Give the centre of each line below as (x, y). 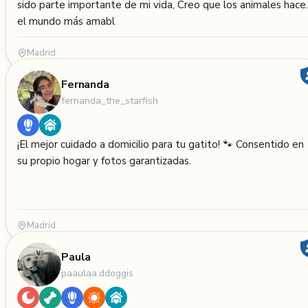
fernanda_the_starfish (110, 100)
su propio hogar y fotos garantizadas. (104, 161)
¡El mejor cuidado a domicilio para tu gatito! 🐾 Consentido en (161, 144)
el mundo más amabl (66, 21)
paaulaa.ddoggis (97, 273)
